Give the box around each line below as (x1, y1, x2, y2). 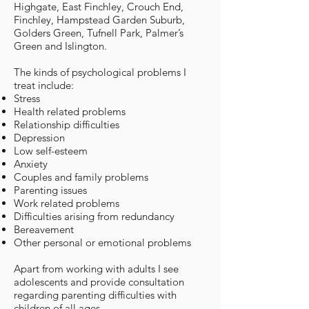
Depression (14, 131, 65, 144)
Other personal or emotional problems (14, 236, 191, 249)
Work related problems (14, 197, 119, 210)
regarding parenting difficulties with (14, 288, 177, 301)
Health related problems (14, 105, 126, 118)
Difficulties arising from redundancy (14, 210, 175, 223)
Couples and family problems (14, 170, 148, 183)
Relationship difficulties (14, 118, 119, 131)
